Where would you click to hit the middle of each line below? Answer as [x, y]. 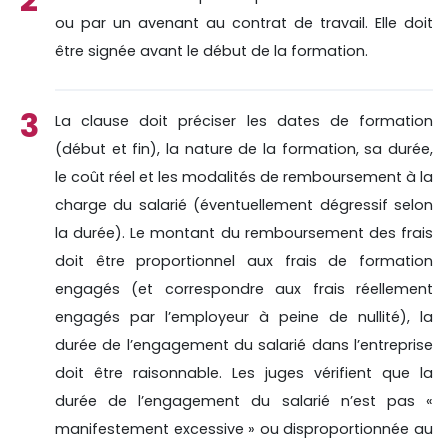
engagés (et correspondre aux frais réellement [244, 288]
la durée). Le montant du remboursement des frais [244, 232]
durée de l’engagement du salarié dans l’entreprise [244, 344]
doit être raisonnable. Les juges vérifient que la [244, 372]
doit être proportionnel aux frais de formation [244, 260]
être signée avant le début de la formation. [211, 50]
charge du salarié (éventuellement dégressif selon [244, 204]
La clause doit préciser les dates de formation [244, 120]
